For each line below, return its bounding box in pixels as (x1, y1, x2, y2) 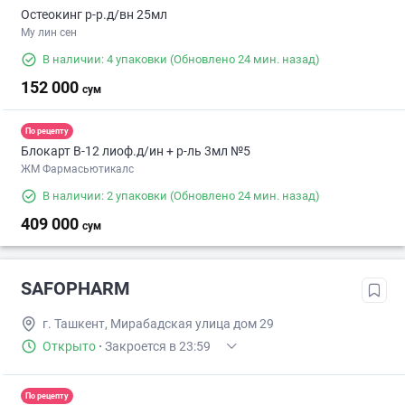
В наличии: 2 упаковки (42, 189, 167, 203)
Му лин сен (21, 26, 77, 40)
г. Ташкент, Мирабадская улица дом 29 (42, 316, 274, 332)
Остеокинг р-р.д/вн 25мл (21, 7, 167, 23)
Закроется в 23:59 (105, 339, 211, 354)
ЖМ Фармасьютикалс (21, 163, 134, 176)
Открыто (42, 339, 96, 354)
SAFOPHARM (21, 278, 130, 300)
